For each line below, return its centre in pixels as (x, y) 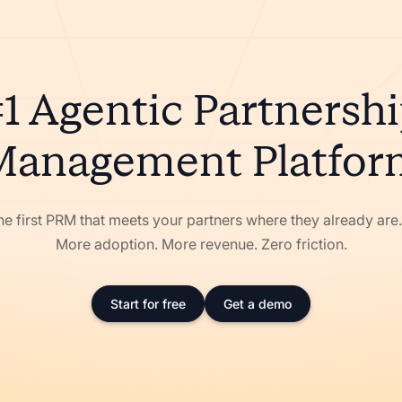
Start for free (148, 304)
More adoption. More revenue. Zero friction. (201, 244)
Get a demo (258, 304)
